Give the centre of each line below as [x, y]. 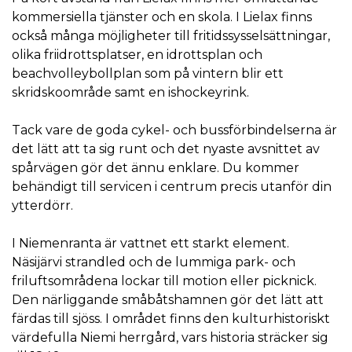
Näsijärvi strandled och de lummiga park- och [154, 262]
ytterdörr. [46, 205]
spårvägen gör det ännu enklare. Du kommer [156, 167]
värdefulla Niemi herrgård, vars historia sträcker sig [170, 337]
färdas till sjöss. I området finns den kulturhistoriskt [171, 318]
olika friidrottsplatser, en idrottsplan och [137, 54]
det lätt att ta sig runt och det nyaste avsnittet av [166, 148]
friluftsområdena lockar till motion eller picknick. [164, 280]
